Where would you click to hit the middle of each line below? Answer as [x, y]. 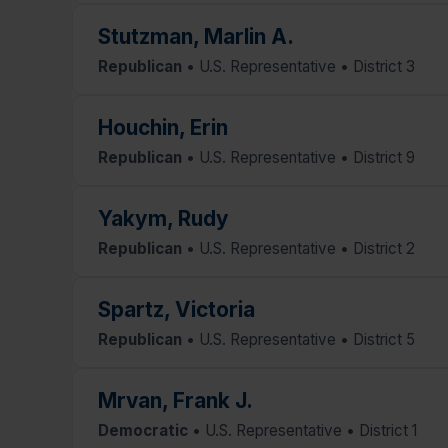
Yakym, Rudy [163, 218]
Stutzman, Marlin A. [196, 36]
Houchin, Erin [163, 127]
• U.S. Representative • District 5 [298, 339]
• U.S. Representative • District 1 [302, 430]
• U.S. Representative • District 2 [298, 248]
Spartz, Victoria [176, 309]
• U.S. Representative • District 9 [298, 157]
